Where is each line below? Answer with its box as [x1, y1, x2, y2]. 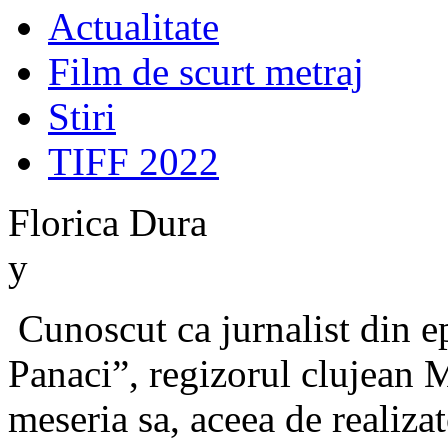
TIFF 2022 [48, 139, 219, 183]
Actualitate [48, 4, 219, 48]
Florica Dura [8, 200, 207, 244]
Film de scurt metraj [48, 49, 364, 93]
